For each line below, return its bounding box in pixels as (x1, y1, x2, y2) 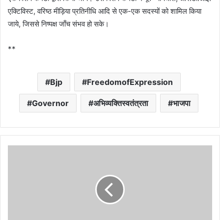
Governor (32, 98, 69, 108)
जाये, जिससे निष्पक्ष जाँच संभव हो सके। (8, 19, 109, 28)
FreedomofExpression (86, 77, 173, 87)
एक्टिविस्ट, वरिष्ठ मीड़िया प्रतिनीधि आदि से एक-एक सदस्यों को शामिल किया (8, 6, 201, 16)
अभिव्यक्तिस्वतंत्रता (93, 98, 148, 108)
